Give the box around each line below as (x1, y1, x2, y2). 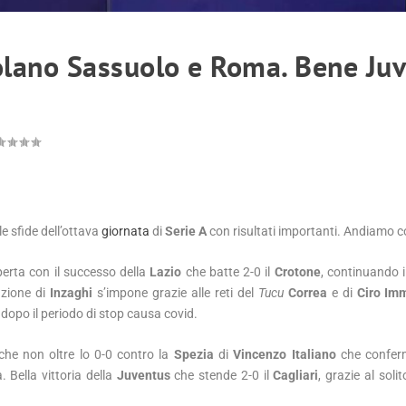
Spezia (173, 347, 214, 362)
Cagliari (273, 368, 319, 383)
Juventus (116, 368, 170, 383)
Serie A (165, 223, 208, 238)
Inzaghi (50, 285, 92, 300)
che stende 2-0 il (169, 368, 274, 383)
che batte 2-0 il (181, 265, 275, 279)
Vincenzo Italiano (233, 347, 336, 362)
